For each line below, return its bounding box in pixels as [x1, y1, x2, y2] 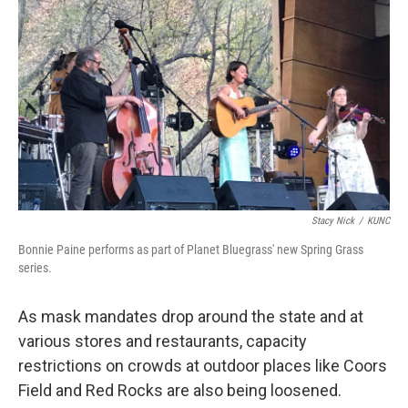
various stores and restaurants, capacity [18, 331, 307, 351]
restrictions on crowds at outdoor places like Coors [18, 355, 387, 375]
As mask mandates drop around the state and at [18, 306, 363, 326]
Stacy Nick [311, 214, 354, 227]
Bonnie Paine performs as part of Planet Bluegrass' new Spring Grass [18, 241, 363, 257]
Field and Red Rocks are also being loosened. [18, 380, 342, 400]
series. [18, 260, 52, 275]
